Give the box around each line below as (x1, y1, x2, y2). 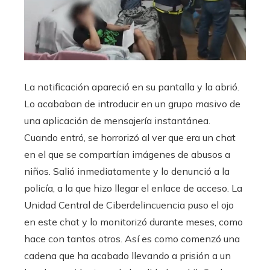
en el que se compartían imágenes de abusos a (24, 148, 230, 161)
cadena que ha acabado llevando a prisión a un (24, 250, 231, 262)
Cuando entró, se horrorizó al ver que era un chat (24, 131, 236, 144)
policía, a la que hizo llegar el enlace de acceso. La (24, 182, 242, 195)
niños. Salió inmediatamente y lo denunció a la (24, 165, 230, 178)
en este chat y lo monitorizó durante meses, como (24, 216, 243, 228)
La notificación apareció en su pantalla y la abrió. (24, 81, 239, 93)
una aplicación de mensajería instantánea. (24, 115, 210, 127)
